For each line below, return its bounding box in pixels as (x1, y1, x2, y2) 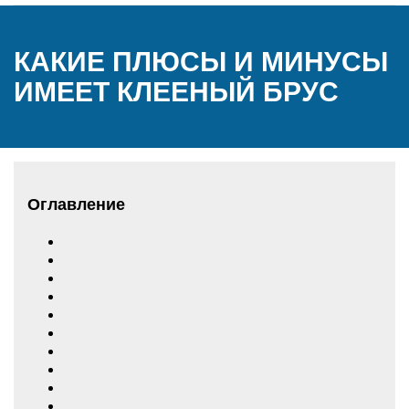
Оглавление (27, 195, 125, 214)
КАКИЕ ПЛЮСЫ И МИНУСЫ (14, 47, 388, 77)
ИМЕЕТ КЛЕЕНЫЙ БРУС (14, 77, 339, 107)
